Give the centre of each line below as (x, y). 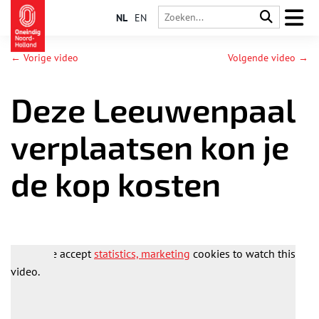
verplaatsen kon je (150, 146)
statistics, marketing (142, 253)
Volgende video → (268, 58)
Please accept (59, 253)
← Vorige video (45, 58)
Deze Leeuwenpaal (153, 109)
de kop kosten (116, 183)
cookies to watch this (243, 253)
